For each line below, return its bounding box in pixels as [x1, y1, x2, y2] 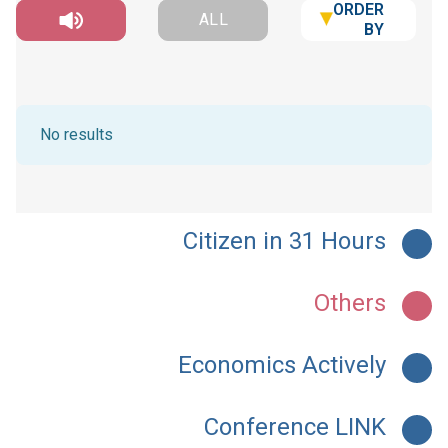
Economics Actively [178, 351, 386, 380]
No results [40, 125, 113, 145]
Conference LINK [204, 413, 386, 442]
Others [314, 289, 386, 318]
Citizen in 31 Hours [183, 227, 386, 256]
